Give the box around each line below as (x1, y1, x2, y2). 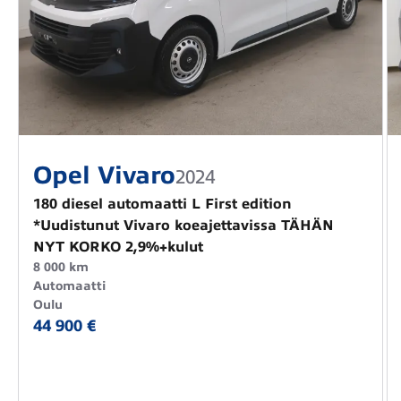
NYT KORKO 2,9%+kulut (33, 239, 203, 256)
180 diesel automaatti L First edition (33, 196, 292, 213)
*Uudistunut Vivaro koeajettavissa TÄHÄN (33, 218, 334, 235)
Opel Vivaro (33, 161, 175, 190)
